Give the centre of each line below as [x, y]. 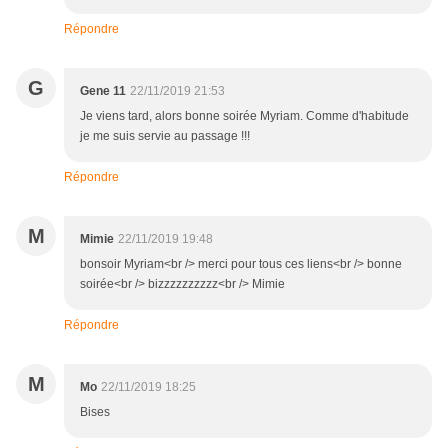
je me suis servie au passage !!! [165, 136]
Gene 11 [103, 91]
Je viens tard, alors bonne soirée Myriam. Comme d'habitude [244, 116]
